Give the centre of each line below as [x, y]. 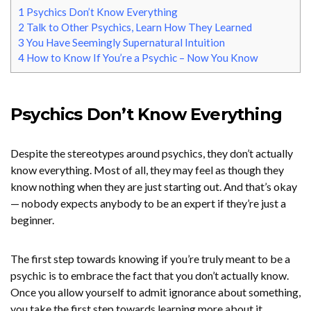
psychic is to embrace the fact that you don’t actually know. [150, 276]
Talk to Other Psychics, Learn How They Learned [138, 27]
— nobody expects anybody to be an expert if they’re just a [148, 203]
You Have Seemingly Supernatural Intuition [125, 43]
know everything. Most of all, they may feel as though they [147, 170]
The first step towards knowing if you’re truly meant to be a [150, 259]
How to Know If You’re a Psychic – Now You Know [141, 58]
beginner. [32, 220]
